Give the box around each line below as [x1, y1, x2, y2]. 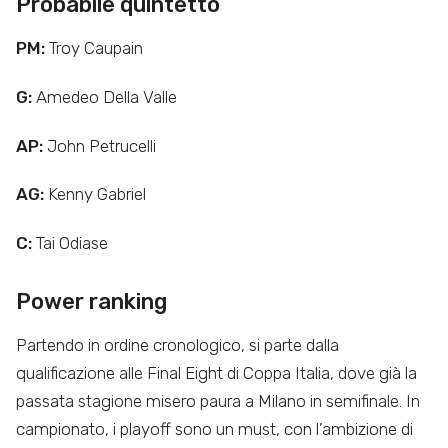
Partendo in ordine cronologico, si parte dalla [16, 335, 339, 356]
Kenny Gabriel [48, 184, 146, 205]
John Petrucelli [43, 135, 156, 156]
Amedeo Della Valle [36, 86, 177, 107]
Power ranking [16, 288, 167, 316]
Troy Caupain [45, 37, 143, 58]
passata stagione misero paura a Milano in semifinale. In [16, 391, 420, 412]
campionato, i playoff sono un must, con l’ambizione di [16, 419, 413, 440]
